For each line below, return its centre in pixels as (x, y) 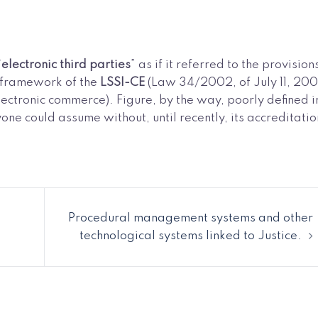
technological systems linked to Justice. (190, 236)
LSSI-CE (124, 82)
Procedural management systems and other (190, 218)
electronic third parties (66, 65)
